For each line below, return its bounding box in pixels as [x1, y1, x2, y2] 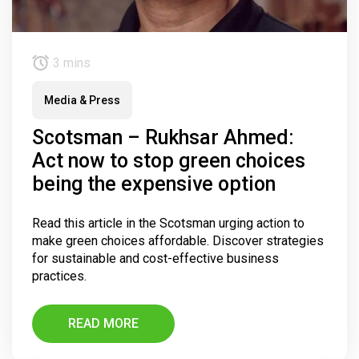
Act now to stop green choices [32, 149, 305, 173]
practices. [32, 268, 87, 284]
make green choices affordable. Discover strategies [32, 233, 324, 249]
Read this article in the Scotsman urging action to [32, 216, 305, 232]
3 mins [50, 55, 91, 71]
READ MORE [68, 316, 139, 332]
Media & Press [44, 94, 120, 107]
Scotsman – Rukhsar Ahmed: [32, 126, 294, 150]
